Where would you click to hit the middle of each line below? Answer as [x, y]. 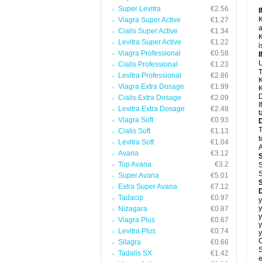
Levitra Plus [137, 231]
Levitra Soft [136, 142]
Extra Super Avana [148, 187]
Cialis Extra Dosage [150, 98]
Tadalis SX [135, 253]
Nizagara [133, 209]
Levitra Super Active [150, 42]
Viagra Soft [136, 120]
